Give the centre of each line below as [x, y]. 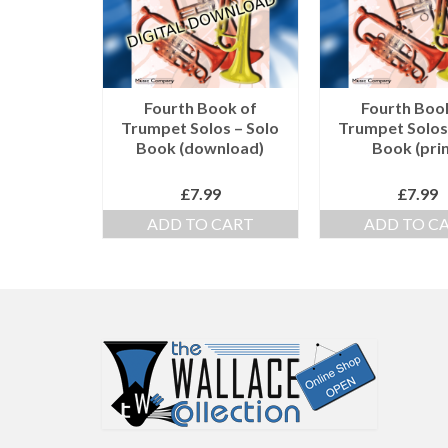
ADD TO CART [200, 224]
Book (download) [200, 148]
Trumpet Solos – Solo [200, 128]
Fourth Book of [200, 108]
